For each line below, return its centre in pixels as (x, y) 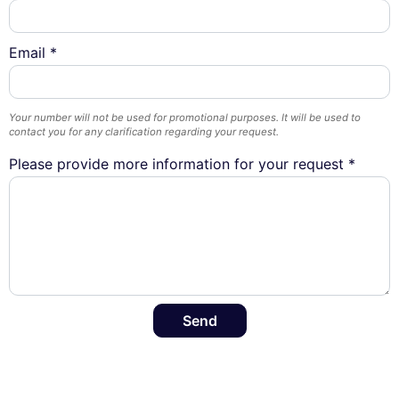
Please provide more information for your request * (182, 164)
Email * (33, 53)
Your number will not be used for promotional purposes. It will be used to (185, 118)
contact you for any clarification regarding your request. (144, 132)
